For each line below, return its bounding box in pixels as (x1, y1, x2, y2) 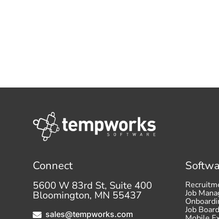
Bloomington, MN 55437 (33, 188, 142, 202)
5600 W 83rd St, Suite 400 (33, 178, 153, 192)
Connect (33, 158, 73, 173)
